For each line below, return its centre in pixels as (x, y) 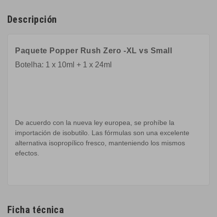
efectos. (27, 153)
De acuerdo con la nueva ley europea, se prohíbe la (95, 123)
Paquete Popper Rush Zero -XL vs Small (94, 51)
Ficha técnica (36, 210)
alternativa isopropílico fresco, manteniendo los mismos (100, 143)
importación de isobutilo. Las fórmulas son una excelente (102, 133)
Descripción (32, 19)
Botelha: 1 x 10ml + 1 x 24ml (63, 65)
